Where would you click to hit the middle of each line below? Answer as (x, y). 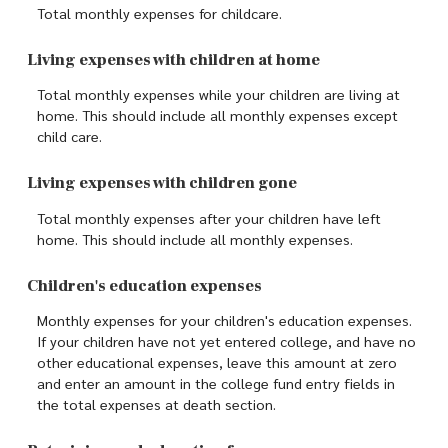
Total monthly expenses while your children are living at (218, 94)
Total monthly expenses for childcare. (159, 12)
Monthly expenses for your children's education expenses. (224, 320)
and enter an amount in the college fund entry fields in (216, 383)
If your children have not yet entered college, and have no (226, 341)
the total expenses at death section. (156, 404)
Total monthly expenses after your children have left (209, 217)
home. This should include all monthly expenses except (217, 115)
